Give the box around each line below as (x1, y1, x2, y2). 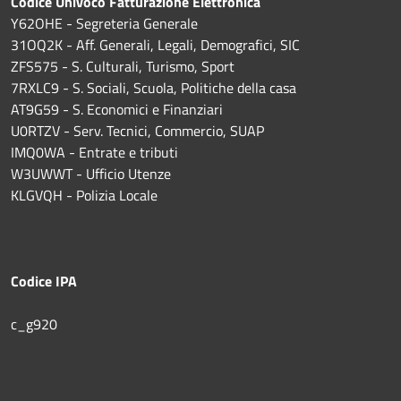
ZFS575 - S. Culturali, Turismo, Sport (11, 55, 235, 77)
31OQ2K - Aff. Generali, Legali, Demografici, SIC (11, 33, 300, 55)
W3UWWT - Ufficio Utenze (11, 162, 171, 184)
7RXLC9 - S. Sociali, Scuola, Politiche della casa (11, 76, 296, 98)
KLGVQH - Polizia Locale (11, 183, 158, 206)
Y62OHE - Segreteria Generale (11, 12, 198, 34)
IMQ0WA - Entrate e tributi (11, 141, 178, 163)
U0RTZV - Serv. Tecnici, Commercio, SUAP (11, 119, 264, 141)
